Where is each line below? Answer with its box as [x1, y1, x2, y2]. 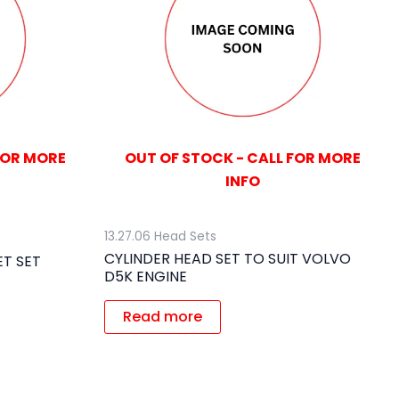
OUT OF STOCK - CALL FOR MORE [125, 147, 361, 168]
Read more [123, 305, 202, 327]
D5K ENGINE [104, 265, 187, 287]
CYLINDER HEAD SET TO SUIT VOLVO [104, 248, 351, 269]
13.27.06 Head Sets [104, 227, 216, 245]
